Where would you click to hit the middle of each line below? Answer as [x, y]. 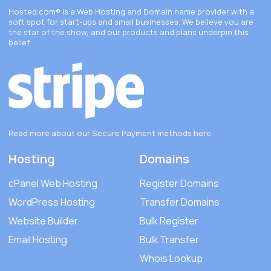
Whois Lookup [171, 259]
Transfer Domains [180, 202]
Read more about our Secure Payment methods [101, 133]
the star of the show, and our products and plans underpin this [129, 32]
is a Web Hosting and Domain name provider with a [157, 12]
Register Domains [179, 184]
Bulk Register [169, 221]
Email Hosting [38, 240]
